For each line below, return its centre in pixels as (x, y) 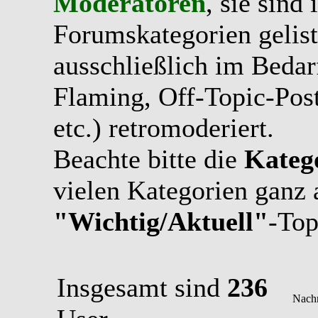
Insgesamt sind (142, 287)
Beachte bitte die (149, 159)
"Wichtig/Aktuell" (161, 221)
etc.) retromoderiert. (164, 128)
